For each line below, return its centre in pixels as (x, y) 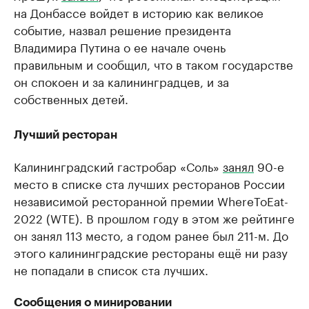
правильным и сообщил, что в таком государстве (153, 63)
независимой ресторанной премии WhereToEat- (151, 200)
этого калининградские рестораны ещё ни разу (151, 252)
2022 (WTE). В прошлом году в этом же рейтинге (154, 217)
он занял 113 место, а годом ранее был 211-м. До (151, 235)
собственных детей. (71, 98)
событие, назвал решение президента (122, 29)
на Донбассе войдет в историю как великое (139, 12)
